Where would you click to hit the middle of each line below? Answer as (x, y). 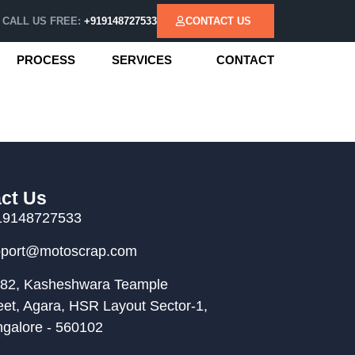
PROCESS (46, 60)
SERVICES (142, 60)
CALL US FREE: (43, 21)
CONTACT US (218, 21)
